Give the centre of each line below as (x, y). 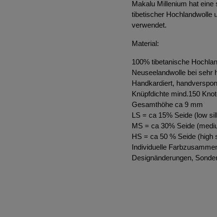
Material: (145, 43)
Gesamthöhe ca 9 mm (167, 104)
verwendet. (149, 25)
